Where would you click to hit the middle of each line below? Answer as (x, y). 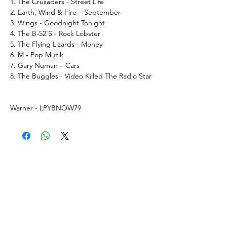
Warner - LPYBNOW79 (46, 108)
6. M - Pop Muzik (37, 54)
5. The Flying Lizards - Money (56, 44)
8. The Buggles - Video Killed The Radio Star (81, 76)
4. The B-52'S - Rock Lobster (55, 33)
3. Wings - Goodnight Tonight (58, 23)
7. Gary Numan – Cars (45, 65)
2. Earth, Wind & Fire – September (65, 12)
